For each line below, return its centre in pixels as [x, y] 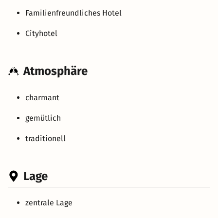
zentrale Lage [49, 202]
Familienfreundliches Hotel [73, 13]
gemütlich [43, 118]
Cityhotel [41, 33]
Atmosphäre [55, 71]
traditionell [45, 138]
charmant [42, 97]
